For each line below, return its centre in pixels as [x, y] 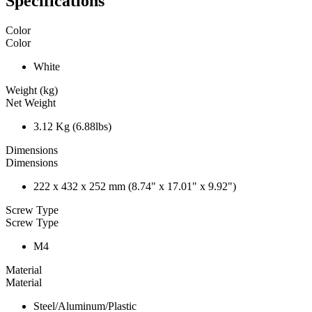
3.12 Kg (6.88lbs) [72, 126]
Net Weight [31, 102]
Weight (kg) [32, 90]
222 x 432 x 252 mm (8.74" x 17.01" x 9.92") [135, 186]
